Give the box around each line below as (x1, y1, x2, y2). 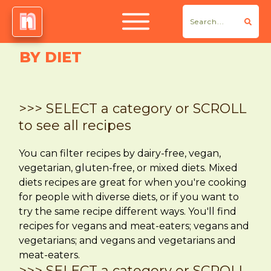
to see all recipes (19, 117, 131, 134)
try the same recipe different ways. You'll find (19, 206, 237, 217)
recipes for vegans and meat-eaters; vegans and (19, 220, 249, 232)
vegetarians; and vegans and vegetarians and (19, 235, 236, 246)
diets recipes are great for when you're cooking (19, 177, 247, 188)
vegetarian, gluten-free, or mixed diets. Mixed (19, 162, 238, 174)
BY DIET (19, 48, 82, 66)
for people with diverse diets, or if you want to (19, 191, 239, 203)
